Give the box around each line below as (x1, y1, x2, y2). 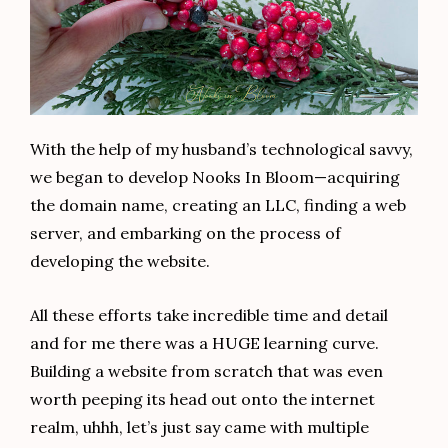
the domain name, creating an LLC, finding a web (30, 194, 406, 215)
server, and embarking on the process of (30, 222, 341, 243)
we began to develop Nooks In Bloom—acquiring (30, 166, 400, 187)
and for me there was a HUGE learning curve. (30, 333, 379, 354)
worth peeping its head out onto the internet (30, 389, 375, 410)
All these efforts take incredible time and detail (30, 305, 388, 326)
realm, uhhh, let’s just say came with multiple (30, 417, 369, 438)
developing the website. (30, 250, 210, 271)
